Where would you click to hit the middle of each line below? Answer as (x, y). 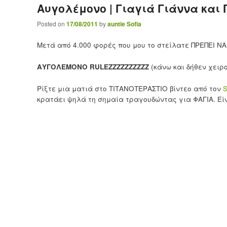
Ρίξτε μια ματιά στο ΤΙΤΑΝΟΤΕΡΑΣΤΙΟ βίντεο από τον (129, 88)
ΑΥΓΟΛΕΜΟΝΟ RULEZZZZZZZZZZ (93, 66)
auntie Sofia (124, 24)
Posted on (51, 23)
